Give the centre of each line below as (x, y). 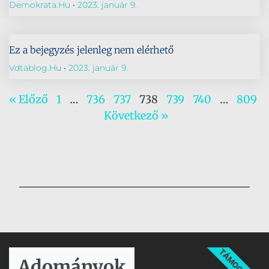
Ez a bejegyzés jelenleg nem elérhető (91, 50)
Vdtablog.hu (36, 68)
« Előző (29, 99)
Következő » (136, 116)
